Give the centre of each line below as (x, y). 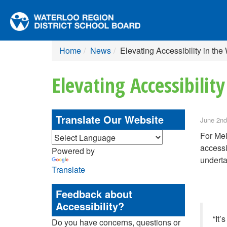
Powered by (73, 151)
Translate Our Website (110, 119)
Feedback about (94, 194)
